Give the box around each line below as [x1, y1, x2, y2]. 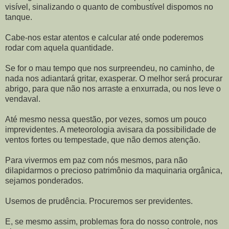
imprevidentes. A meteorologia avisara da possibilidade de [5, 125, 216, 134]
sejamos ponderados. [5, 176, 83, 185]
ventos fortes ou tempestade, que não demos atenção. [5, 135, 200, 144]
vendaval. [5, 95, 40, 103]
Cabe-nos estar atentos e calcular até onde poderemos [5, 33, 203, 42]
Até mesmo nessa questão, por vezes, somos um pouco [5, 115, 207, 124]
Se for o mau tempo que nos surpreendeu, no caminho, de [5, 64, 215, 73]
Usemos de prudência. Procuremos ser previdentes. [5, 197, 193, 205]
